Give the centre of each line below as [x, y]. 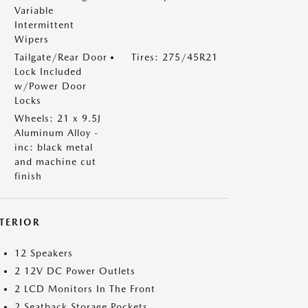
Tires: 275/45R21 [175, 57]
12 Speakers [44, 253]
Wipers [32, 39]
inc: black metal [54, 147]
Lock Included [48, 71]
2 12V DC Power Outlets [75, 271]
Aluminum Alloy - [57, 133]
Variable [34, 10]
